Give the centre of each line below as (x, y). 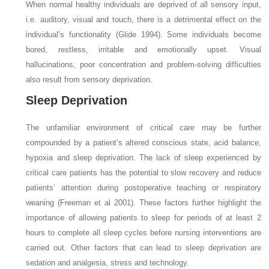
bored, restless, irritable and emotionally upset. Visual (144, 49)
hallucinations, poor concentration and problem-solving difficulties (144, 64)
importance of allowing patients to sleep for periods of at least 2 (144, 217)
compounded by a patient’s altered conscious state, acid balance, (144, 142)
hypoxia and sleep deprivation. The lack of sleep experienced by (144, 157)
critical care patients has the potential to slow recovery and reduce (144, 172)
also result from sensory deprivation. (89, 79)
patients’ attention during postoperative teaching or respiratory (144, 187)
